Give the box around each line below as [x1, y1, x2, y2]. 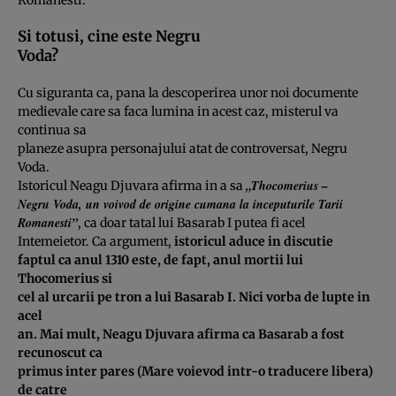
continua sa [18, 121, 87, 138]
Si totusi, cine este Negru [18, 26, 201, 46]
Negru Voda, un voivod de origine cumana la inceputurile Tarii [18, 194, 343, 213]
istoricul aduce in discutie [174, 232, 333, 249]
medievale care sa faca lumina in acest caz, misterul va [18, 103, 339, 119]
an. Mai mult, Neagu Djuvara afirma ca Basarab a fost [18, 325, 345, 342]
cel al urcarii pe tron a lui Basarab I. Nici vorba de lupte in [18, 288, 370, 305]
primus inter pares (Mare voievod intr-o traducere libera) [18, 362, 373, 379]
